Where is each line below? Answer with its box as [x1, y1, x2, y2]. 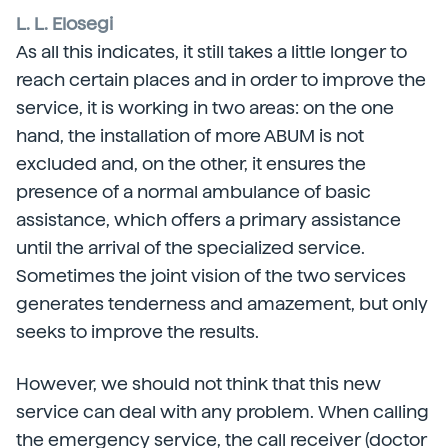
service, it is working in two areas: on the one [16, 97, 394, 118]
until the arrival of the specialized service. [16, 237, 365, 258]
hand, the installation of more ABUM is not [16, 125, 364, 146]
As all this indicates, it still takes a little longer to [16, 41, 407, 62]
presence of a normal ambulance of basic [16, 181, 371, 202]
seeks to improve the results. [16, 321, 259, 342]
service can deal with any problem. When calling [16, 401, 429, 422]
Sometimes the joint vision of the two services [16, 265, 406, 286]
